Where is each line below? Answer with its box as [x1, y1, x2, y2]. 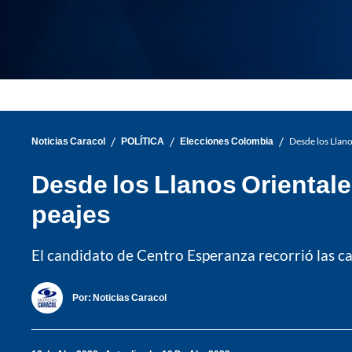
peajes [31, 197, 111, 229]
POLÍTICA [121, 135, 164, 148]
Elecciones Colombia [180, 135, 273, 148]
